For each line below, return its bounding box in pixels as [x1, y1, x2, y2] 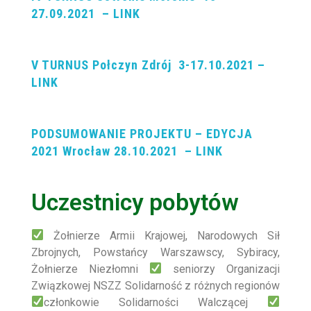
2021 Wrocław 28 [31, 143, 128, 158]
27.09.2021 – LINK [31, 6, 140, 21]
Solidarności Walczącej [119, 295, 267, 309]
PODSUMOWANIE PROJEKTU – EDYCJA [31, 126, 253, 141]
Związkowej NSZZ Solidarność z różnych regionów [31, 278, 280, 292]
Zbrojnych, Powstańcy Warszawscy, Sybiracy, [31, 245, 280, 259]
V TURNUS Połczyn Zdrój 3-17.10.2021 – [31, 57, 265, 72]
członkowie [44, 295, 119, 309]
